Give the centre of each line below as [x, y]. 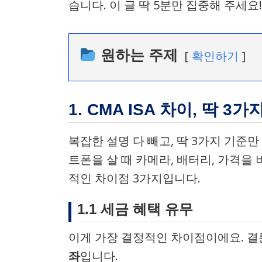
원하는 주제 [137, 54]
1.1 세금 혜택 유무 [135, 209]
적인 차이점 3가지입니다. [135, 178]
